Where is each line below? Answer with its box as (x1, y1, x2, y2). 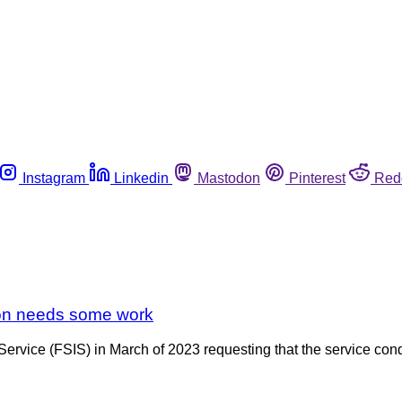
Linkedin (114, 170, 169, 186)
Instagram (22, 170, 85, 186)
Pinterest (289, 170, 345, 186)
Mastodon (197, 170, 260, 186)
